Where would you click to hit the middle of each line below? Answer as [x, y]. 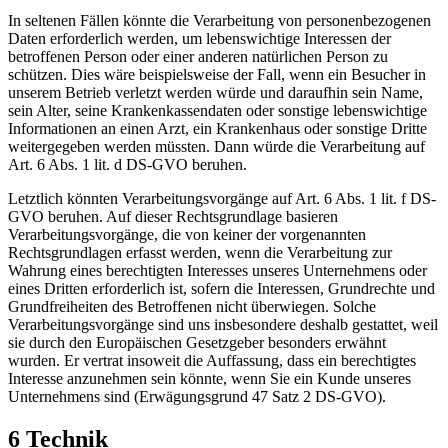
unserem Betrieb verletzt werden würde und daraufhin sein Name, [215, 93]
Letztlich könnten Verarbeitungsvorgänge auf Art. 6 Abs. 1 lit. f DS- [222, 199]
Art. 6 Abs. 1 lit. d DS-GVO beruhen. [127, 165]
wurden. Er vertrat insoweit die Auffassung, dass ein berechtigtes [212, 361]
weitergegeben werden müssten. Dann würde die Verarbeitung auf [216, 147]
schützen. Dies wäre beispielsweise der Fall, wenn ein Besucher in [217, 75]
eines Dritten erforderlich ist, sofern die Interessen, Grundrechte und [221, 289]
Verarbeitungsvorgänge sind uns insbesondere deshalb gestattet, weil [223, 325]
